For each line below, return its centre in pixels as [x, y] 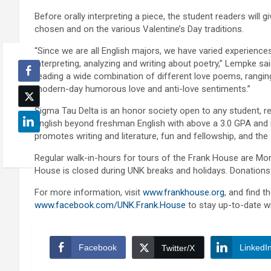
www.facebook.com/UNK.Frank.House [110, 205]
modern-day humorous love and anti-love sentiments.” [142, 89]
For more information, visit [89, 193]
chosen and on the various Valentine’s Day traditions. [139, 29]
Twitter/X [178, 248]
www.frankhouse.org [184, 193]
